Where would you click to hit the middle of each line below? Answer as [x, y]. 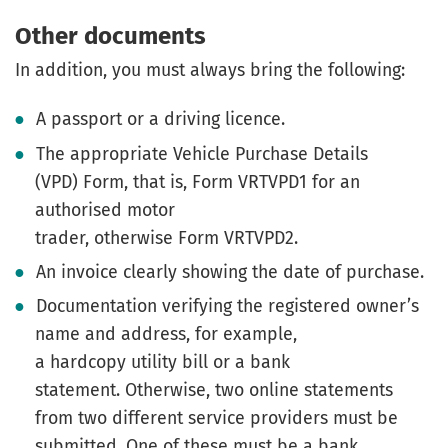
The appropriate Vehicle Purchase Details [202, 153]
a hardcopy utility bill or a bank [162, 362]
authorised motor [105, 209]
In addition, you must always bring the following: [210, 69]
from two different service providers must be [216, 418]
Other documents [110, 35]
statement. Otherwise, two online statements [214, 390]
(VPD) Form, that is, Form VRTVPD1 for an [197, 181]
